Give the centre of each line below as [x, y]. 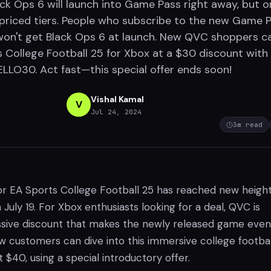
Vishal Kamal [117, 99]
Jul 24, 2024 [116, 112]
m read [250, 125]
